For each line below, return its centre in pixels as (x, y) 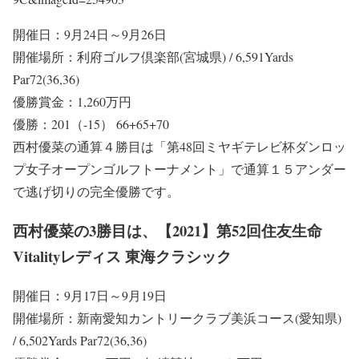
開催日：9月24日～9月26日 (90, 34)
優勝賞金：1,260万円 (72, 102)
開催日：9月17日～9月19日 (90, 295)
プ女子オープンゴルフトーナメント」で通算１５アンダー (179, 169)
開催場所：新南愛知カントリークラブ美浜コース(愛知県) (177, 317)
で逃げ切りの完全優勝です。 (96, 192)
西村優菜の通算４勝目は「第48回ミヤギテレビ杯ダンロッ (179, 147)
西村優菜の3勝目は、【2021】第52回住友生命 (167, 231)
